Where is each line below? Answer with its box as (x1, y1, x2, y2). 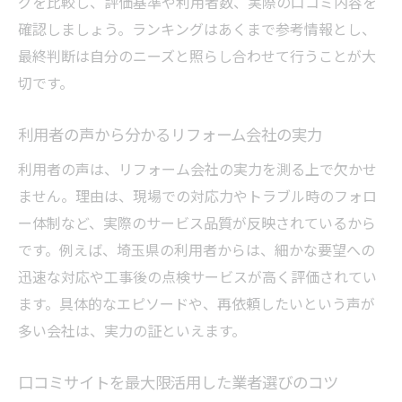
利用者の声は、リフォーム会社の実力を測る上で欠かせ (18, 157, 377, 179)
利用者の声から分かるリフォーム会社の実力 (18, 122, 322, 145)
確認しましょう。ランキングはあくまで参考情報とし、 (18, 17, 376, 39)
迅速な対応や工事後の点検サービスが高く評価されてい (18, 265, 377, 287)
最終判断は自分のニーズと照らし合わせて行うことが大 (18, 44, 376, 66)
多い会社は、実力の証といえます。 (18, 319, 246, 341)
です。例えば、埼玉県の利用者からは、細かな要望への (18, 238, 375, 260)
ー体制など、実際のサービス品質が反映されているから (18, 211, 376, 233)
